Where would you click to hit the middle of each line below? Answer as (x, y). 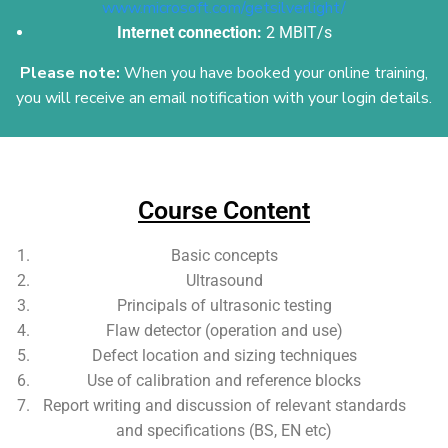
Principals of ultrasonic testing (224, 305)
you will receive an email (101, 98)
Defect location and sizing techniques (224, 355)
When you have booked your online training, (274, 73)
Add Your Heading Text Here (224, 161)
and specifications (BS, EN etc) (224, 430)
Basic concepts (224, 255)
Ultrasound (224, 280)
